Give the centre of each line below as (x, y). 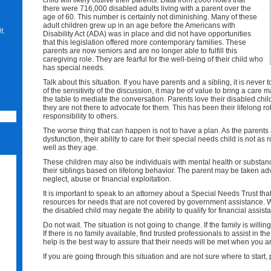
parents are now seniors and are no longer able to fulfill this (140, 51)
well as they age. (70, 148)
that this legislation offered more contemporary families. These (145, 42)
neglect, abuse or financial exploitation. (107, 179)
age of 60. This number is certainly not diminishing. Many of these (150, 17)
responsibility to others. (81, 116)
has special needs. (74, 68)
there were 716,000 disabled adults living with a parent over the (147, 8)
